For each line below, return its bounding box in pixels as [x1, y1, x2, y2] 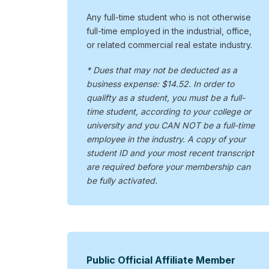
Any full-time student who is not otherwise [86, 12, 251, 23]
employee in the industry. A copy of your [86, 134, 246, 145]
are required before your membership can [86, 162, 250, 172]
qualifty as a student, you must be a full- [86, 92, 245, 103]
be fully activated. [86, 175, 157, 186]
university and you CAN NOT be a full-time [86, 120, 255, 131]
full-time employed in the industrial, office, [86, 26, 252, 37]
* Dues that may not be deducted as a [86, 65, 237, 76]
